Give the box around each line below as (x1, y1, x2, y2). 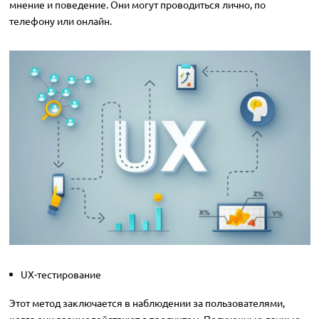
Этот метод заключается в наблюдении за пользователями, (9, 296, 285, 310)
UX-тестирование (20, 268, 101, 281)
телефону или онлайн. (9, 14, 112, 28)
